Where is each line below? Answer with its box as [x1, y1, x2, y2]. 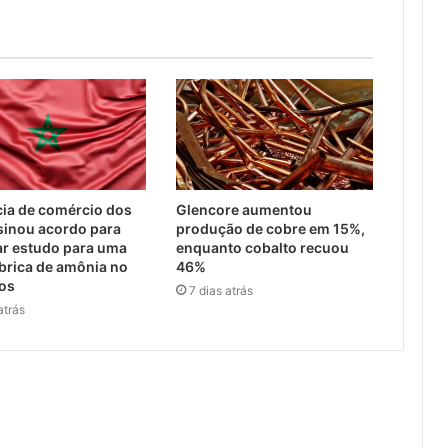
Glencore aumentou [175, 201, 312, 219]
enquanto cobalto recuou [175, 239, 349, 257]
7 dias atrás [188, 283, 253, 299]
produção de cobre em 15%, [175, 220, 365, 238]
